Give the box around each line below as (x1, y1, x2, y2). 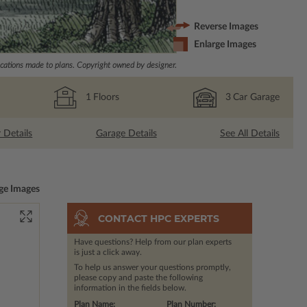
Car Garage (232, 92, 280, 102)
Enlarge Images (194, 40, 257, 50)
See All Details (219, 128, 280, 138)
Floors (93, 92, 120, 102)
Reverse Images (194, 22, 259, 32)
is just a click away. (73, 248, 142, 257)
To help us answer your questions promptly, (73, 263, 231, 272)
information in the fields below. (73, 284, 186, 293)
